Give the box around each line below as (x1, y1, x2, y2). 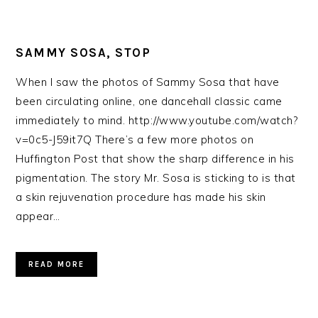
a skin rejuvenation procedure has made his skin (16, 190, 266, 204)
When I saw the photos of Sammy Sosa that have (16, 75, 280, 89)
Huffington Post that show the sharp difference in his (16, 152, 295, 165)
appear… (16, 209, 60, 223)
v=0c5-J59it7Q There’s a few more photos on (16, 133, 254, 146)
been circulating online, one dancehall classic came (16, 94, 283, 108)
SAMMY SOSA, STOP (16, 45, 151, 60)
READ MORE (28, 260, 85, 269)
